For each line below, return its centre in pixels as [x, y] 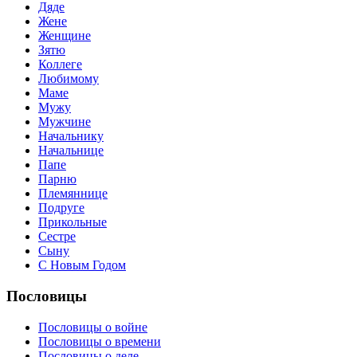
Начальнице [71, 151]
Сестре [57, 237]
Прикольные [73, 222]
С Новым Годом [82, 265]
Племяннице [73, 194]
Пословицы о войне [93, 327]
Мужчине [65, 122]
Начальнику [71, 136]
